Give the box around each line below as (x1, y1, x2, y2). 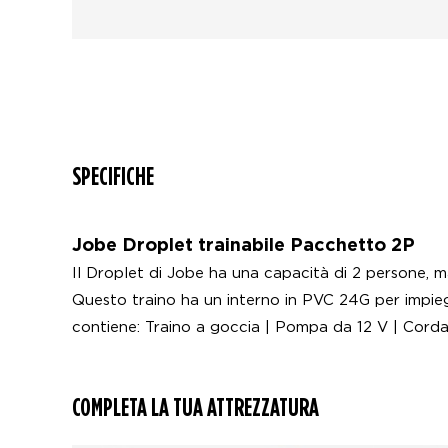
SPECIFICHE (72, 161, 154, 191)
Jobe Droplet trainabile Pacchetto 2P (72, 238, 415, 254)
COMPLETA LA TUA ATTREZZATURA (72, 392, 319, 422)
